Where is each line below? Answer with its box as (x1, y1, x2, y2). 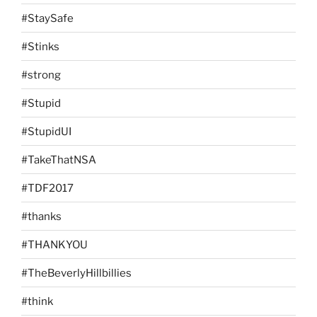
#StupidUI (21, 125, 71, 138)
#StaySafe (21, 11, 74, 25)
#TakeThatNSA (21, 153, 96, 166)
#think (21, 294, 53, 308)
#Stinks (21, 40, 59, 53)
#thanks (21, 209, 62, 223)
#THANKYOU (21, 238, 88, 251)
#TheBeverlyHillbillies (21, 266, 132, 279)
